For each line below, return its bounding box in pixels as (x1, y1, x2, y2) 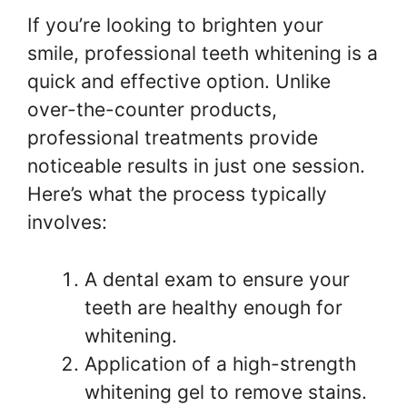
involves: (27, 211, 107, 233)
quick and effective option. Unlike (27, 70, 331, 93)
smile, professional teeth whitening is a (27, 42, 378, 65)
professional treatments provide (27, 126, 318, 149)
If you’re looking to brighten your (27, 14, 323, 36)
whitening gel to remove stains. (84, 380, 367, 403)
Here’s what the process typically (27, 183, 327, 205)
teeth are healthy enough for (84, 295, 342, 319)
